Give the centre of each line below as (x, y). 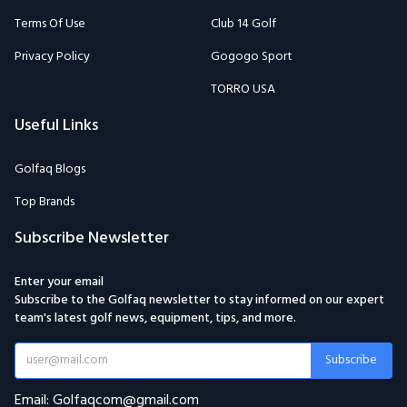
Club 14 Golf (243, 24)
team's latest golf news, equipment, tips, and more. (155, 318)
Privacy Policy (52, 56)
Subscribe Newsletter (92, 238)
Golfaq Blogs (50, 169)
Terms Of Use (50, 24)
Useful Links (56, 125)
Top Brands (45, 202)
